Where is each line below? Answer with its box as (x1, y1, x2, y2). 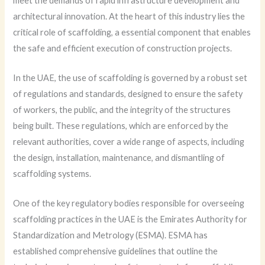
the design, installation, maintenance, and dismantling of (13, 153, 225, 163)
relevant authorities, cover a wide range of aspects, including (13, 137, 245, 147)
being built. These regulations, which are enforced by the (13, 121, 229, 131)
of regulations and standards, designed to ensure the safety (13, 89, 243, 99)
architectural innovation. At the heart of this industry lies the (13, 11, 245, 21)
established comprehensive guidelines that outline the (13, 246, 218, 257)
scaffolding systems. (13, 169, 92, 179)
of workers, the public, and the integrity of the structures (13, 105, 231, 115)
